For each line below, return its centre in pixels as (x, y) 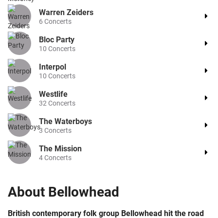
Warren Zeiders (66, 12)
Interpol (53, 67)
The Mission (60, 149)
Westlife (53, 94)
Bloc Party (57, 40)
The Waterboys (65, 121)
